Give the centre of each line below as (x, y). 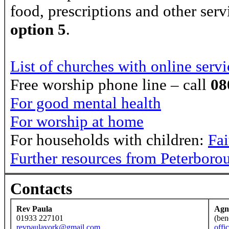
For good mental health (86, 103)
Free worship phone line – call (110, 85)
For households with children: (109, 140)
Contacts (41, 189)
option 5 (38, 29)
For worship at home (77, 121)
